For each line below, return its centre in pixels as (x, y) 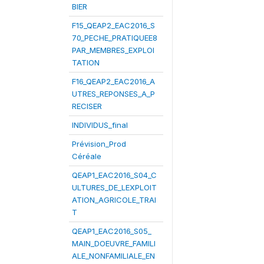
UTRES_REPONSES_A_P (113, 94)
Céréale (87, 156)
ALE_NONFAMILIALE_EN (113, 256)
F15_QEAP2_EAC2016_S (113, 25)
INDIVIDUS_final (100, 125)
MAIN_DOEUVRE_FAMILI (114, 243)
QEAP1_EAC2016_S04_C (114, 175)
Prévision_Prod (99, 144)
